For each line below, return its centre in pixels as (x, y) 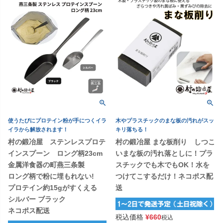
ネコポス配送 (29, 211)
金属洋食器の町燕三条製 (46, 165)
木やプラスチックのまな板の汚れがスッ (165, 121)
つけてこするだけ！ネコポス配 (164, 176)
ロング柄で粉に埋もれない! (55, 176)
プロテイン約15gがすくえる (53, 188)
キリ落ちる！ (132, 130)
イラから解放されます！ (38, 130)
